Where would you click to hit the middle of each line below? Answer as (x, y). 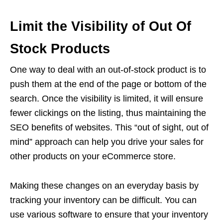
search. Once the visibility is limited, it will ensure (107, 99)
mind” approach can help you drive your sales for (107, 142)
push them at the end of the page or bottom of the (108, 84)
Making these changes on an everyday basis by (104, 186)
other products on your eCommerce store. (93, 156)
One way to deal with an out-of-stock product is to (108, 70)
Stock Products (60, 49)
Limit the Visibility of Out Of (101, 26)
